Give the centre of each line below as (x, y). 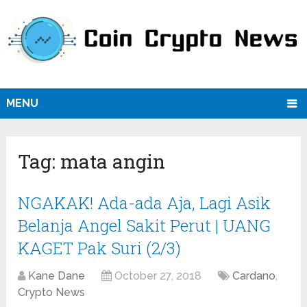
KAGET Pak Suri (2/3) (100, 248)
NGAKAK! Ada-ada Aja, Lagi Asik (145, 203)
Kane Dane (57, 276)
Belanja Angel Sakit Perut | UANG (145, 226)
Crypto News (52, 293)
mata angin (113, 162)
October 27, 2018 (158, 276)
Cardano (254, 276)
